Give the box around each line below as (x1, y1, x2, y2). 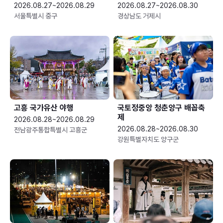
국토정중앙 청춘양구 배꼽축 (117, 103, 206, 112)
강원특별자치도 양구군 (117, 135, 179, 143)
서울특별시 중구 (14, 12, 57, 20)
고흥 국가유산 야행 (14, 103, 74, 112)
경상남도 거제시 (117, 12, 161, 20)
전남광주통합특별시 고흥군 (14, 126, 87, 134)
